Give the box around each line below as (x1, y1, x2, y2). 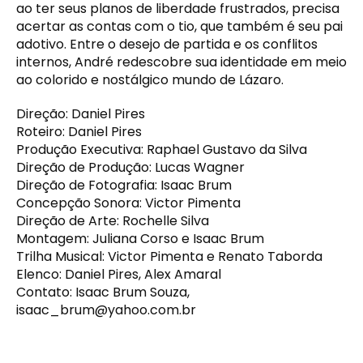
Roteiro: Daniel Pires (16, 122, 142, 141)
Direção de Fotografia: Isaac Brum (16, 175, 232, 194)
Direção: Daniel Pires (16, 104, 145, 123)
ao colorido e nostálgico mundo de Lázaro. (16, 70, 284, 89)
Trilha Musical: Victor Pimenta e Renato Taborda (16, 246, 322, 266)
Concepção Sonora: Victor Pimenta (16, 193, 241, 212)
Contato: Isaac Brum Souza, (16, 282, 190, 301)
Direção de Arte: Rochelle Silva (16, 211, 209, 230)
